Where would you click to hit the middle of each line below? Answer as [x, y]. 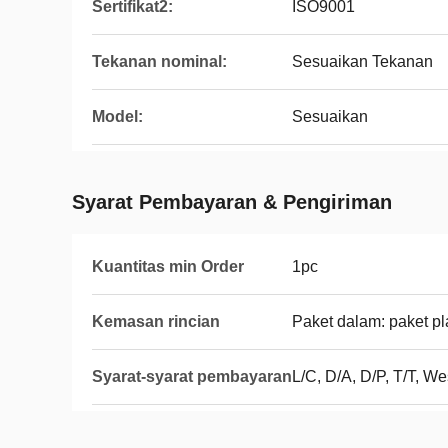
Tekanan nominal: [159, 61]
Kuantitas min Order [168, 266]
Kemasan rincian [156, 321]
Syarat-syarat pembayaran [192, 376]
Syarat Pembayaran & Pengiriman [232, 202]
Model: [117, 116]
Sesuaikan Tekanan [362, 61]
